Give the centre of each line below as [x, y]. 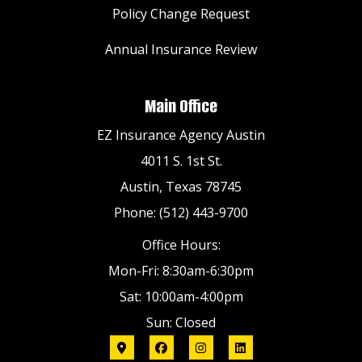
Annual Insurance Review [181, 50]
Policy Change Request [181, 14]
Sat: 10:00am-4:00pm [181, 297]
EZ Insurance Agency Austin [181, 135]
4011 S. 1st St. [181, 161]
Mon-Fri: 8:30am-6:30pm [181, 271]
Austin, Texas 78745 [181, 187]
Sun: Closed [181, 323]
